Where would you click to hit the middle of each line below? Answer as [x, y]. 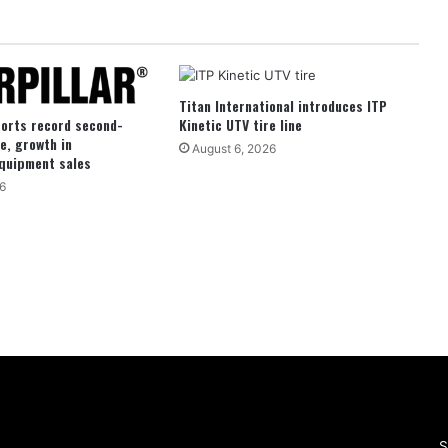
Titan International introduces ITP [282, 106]
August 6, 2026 [233, 149]
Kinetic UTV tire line [240, 125]
